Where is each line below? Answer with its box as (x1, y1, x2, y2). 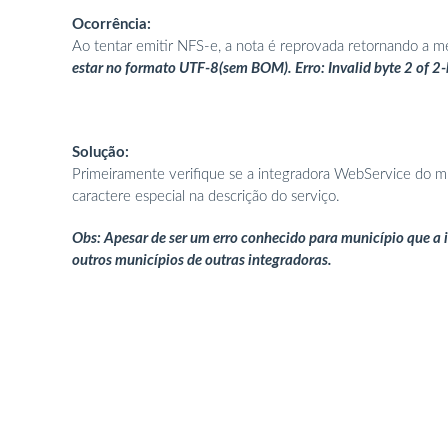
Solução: (72, 145, 129, 160)
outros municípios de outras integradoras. (72, 253, 332, 268)
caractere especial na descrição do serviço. (72, 189, 340, 204)
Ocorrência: (72, 17, 151, 32)
